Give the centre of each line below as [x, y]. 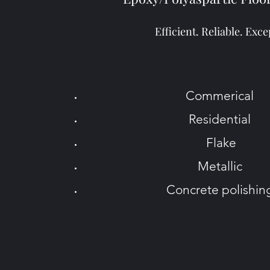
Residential [221, 119]
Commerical [221, 96]
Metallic [221, 166]
